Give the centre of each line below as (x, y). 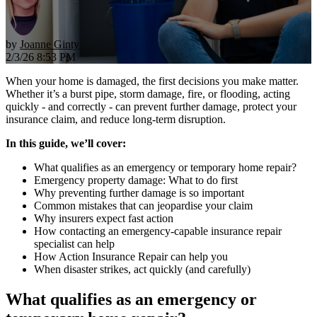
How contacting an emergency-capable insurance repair (158, 231)
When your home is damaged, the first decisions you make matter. (152, 81)
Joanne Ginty (50, 44)
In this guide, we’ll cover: (66, 143)
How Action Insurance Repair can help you (131, 256)
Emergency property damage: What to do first (136, 180)
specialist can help (74, 243)
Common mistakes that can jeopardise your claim (143, 205)
